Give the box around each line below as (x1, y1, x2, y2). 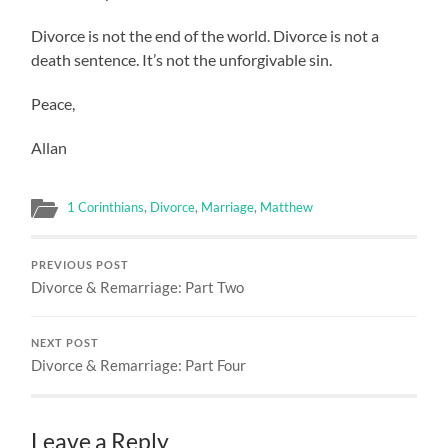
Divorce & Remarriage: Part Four (31, 355, 247, 374)
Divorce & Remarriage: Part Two (31, 277, 245, 296)
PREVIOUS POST (31, 258, 130, 271)
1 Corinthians (67, 198, 145, 215)
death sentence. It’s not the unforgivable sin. (31, 49, 333, 69)
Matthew (260, 198, 314, 215)
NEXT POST (31, 336, 100, 349)
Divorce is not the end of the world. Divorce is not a (31, 25, 380, 45)
